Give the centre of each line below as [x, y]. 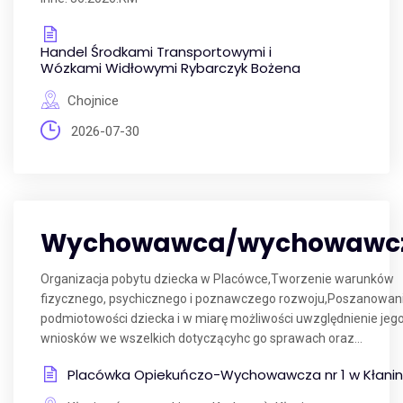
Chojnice [93, 101]
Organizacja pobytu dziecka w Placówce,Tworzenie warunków [217, 279]
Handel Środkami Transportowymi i [156, 52]
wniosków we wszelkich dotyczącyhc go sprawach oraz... [201, 338]
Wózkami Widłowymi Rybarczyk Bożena [170, 68]
